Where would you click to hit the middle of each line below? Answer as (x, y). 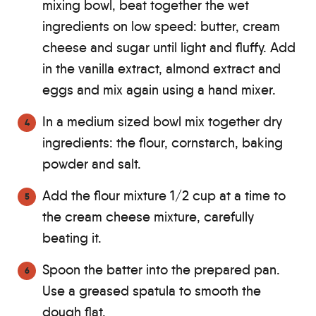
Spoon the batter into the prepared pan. (161, 269)
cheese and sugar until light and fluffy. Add (169, 47)
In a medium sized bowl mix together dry (162, 121)
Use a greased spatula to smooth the (152, 291)
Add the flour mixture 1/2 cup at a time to (164, 195)
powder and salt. (92, 164)
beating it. (72, 238)
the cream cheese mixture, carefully (148, 217)
